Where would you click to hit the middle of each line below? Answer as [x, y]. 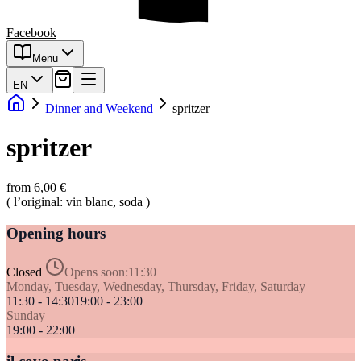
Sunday [26, 316]
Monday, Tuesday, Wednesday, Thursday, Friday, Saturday [156, 287]
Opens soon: [96, 272]
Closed [24, 272]
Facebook [31, 33]
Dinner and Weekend [99, 108]
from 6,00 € [36, 187]
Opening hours [56, 233]
